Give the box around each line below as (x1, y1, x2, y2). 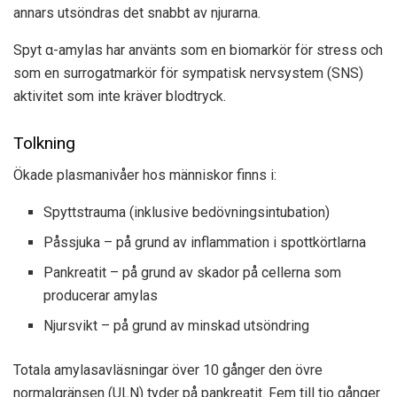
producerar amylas (43, 287, 159, 305)
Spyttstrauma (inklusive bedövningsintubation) (43, 204, 331, 222)
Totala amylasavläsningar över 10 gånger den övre (13, 362, 323, 379)
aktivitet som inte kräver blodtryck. (13, 88, 226, 105)
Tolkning (13, 132, 75, 153)
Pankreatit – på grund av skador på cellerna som (43, 264, 342, 282)
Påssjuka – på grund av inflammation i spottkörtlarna (43, 234, 367, 252)
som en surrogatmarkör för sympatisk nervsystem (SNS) (13, 65, 363, 82)
